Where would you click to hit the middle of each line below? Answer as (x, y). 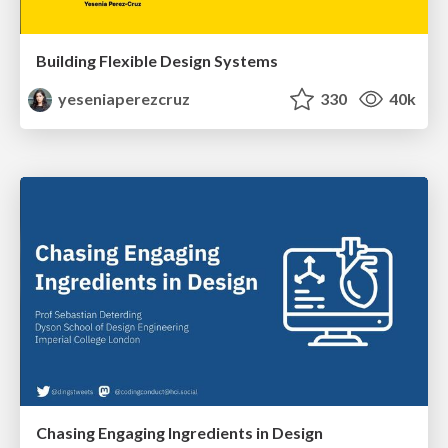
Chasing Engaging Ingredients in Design (179, 433)
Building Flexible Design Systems (157, 60)
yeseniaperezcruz (123, 98)
